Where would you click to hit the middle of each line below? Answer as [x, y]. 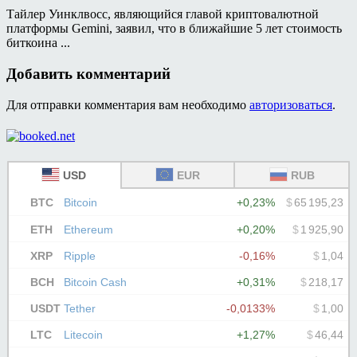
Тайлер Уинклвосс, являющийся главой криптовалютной [163, 14]
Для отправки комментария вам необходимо [128, 104]
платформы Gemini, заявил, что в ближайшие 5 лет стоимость [174, 29]
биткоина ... [38, 43]
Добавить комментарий [88, 73]
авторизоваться [291, 104]
